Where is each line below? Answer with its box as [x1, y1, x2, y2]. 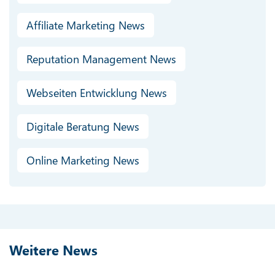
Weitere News [9, 240, 98, 259]
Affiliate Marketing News [26, 18, 145, 33]
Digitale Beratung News [26, 119, 139, 134]
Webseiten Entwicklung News [26, 85, 167, 101]
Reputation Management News [26, 52, 176, 67]
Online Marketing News [26, 153, 139, 168]
